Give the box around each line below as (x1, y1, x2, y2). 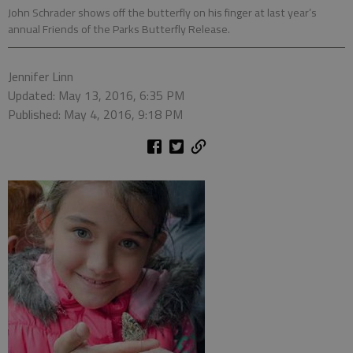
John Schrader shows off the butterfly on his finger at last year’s (8, 3, 317, 21)
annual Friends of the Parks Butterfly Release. (8, 20, 230, 38)
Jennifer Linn (8, 66, 73, 86)
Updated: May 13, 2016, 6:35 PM (8, 85, 184, 105)
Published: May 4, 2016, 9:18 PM (8, 104, 183, 124)
